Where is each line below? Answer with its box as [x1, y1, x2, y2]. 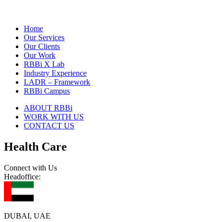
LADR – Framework [24, 78, 90, 87]
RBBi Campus [24, 87, 70, 96]
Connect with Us [4, 163, 57, 172]
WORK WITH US [24, 112, 84, 121]
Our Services [24, 33, 64, 42]
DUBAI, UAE [4, 211, 51, 220]
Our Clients [24, 42, 60, 51]
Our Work [24, 51, 55, 60]
